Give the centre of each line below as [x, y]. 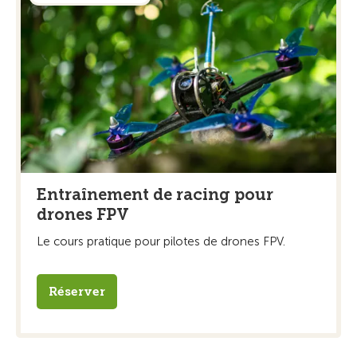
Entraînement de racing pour [155, 194]
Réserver [77, 291]
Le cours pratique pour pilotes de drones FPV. [161, 241]
